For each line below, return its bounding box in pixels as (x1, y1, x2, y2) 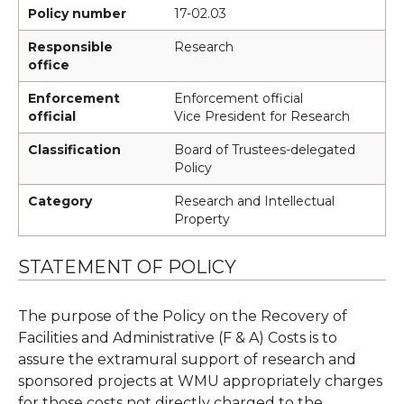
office (28, 57, 69, 73)
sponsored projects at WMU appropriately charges (18, 372, 382, 390)
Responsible (28, 39, 113, 55)
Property (174, 211, 230, 227)
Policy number (28, 5, 126, 22)
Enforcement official (174, 90, 303, 106)
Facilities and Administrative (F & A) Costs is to (18, 329, 337, 346)
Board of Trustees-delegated (174, 142, 355, 158)
